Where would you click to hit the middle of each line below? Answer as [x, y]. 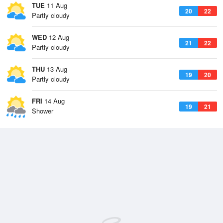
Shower [43, 111]
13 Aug [56, 69]
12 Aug [58, 37]
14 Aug [54, 101]
